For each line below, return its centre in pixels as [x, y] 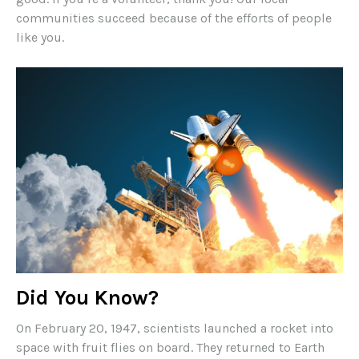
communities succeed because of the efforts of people [174, 18]
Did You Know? [87, 298]
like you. [40, 38]
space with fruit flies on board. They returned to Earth [170, 348]
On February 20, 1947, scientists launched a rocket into [175, 329]
